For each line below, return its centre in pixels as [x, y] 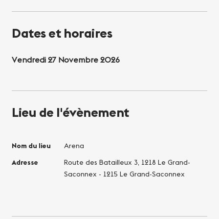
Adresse [25, 162]
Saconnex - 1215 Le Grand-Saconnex [124, 174]
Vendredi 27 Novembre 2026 [66, 59]
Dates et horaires [62, 33]
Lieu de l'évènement [70, 112]
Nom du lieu [31, 145]
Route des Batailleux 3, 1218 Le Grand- [127, 162]
